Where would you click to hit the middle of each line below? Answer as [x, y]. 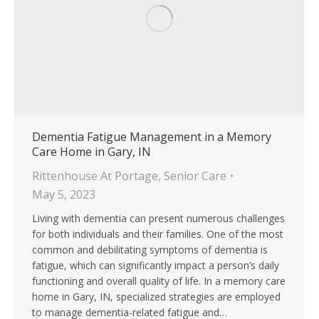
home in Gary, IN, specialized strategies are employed [156, 297]
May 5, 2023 [64, 195]
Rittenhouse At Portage [95, 176]
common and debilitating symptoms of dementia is [150, 250]
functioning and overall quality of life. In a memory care [159, 281]
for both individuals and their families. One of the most [158, 234]
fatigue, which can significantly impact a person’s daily [156, 266]
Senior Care [195, 176]
